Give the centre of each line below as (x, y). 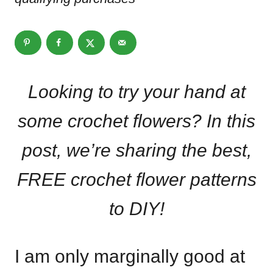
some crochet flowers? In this (136, 121)
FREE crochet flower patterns (136, 179)
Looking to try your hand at (136, 91)
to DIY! (136, 208)
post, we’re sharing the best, (136, 150)
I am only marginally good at (130, 256)
